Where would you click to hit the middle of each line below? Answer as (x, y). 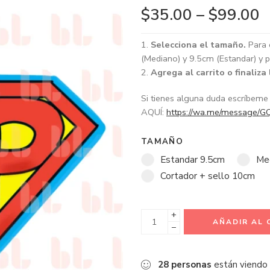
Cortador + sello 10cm (208, 176)
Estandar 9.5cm (193, 160)
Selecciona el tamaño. (199, 45)
